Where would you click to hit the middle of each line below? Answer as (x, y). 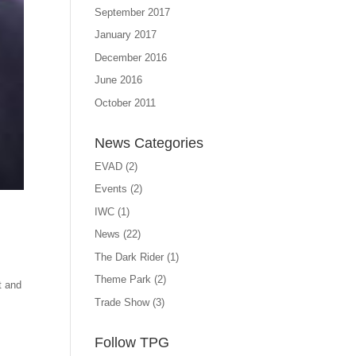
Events (111, 189)
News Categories (149, 143)
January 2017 (126, 35)
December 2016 (131, 57)
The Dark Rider (130, 257)
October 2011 (126, 103)
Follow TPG (132, 342)
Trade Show (122, 302)
